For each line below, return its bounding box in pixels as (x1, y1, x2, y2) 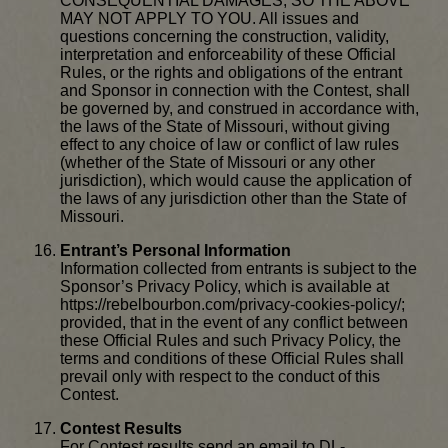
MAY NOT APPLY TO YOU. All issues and (60, 10, 359, 28)
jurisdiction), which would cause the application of (60, 172, 411, 190)
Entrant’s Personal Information (60, 242, 291, 260)
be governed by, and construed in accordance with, (60, 100, 419, 118)
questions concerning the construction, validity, (60, 28, 389, 46)
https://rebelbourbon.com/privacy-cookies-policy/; (60, 296, 405, 314)
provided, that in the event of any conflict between (60, 314, 408, 332)
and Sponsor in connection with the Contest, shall (60, 82, 410, 100)
